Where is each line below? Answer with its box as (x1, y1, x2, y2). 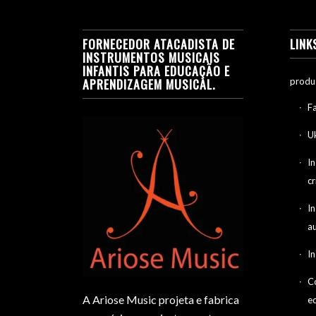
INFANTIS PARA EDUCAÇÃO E (83, 61, 231, 80)
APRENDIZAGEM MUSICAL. (83, 74, 216, 93)
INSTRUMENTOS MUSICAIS (83, 47, 221, 66)
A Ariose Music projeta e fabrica (83, 293, 240, 307)
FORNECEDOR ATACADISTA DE (83, 34, 236, 53)
